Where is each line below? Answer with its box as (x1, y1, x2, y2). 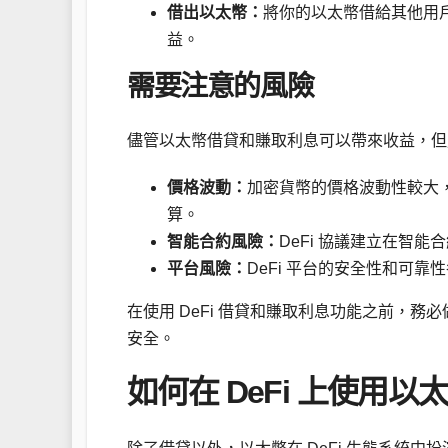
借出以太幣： (167, 3, 263, 21)
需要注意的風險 (127, 70, 314, 102)
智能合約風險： (167, 233, 279, 251)
